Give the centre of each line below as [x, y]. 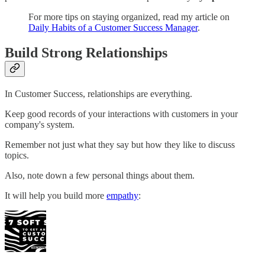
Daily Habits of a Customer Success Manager [113, 28]
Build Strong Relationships [86, 53]
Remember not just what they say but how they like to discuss [120, 145]
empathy [122, 196]
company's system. [40, 125]
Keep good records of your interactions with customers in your [121, 114]
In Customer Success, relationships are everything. [98, 94]
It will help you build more [56, 196]
